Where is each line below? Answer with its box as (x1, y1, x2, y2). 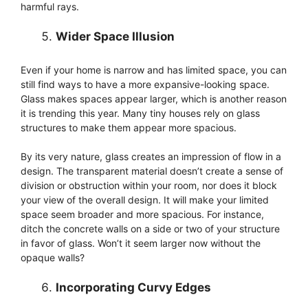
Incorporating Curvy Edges (56, 280, 211, 295)
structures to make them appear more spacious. (21, 122, 236, 134)
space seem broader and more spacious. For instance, (21, 208, 264, 221)
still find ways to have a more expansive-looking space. (21, 78, 269, 91)
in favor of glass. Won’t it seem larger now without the (21, 237, 261, 250)
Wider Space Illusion (56, 29, 175, 43)
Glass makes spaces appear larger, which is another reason (21, 93, 287, 105)
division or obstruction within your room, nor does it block (21, 179, 277, 192)
